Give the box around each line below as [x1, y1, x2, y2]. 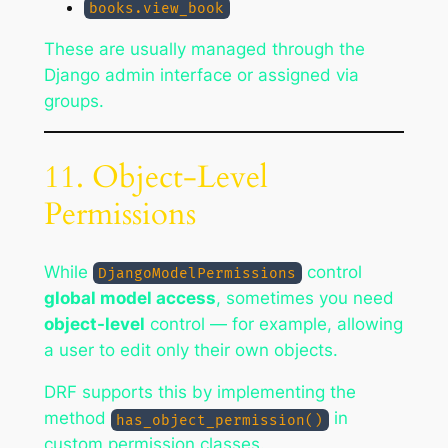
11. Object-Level [43, 155, 268, 198]
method [43, 408, 111, 429]
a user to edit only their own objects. [43, 339, 338, 360]
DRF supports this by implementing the [43, 382, 356, 403]
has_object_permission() [116, 411, 324, 429]
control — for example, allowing [144, 313, 403, 334]
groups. [43, 91, 104, 112]
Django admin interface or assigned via [43, 65, 359, 86]
